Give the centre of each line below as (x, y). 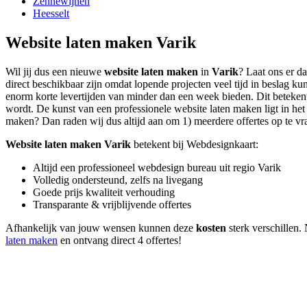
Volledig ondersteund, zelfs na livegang (118, 180)
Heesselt (51, 14)
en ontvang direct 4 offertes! (120, 241)
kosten (211, 228)
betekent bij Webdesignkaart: (195, 145)
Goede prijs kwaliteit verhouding (104, 193)
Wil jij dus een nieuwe (55, 72)
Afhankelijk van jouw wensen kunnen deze (101, 228)
